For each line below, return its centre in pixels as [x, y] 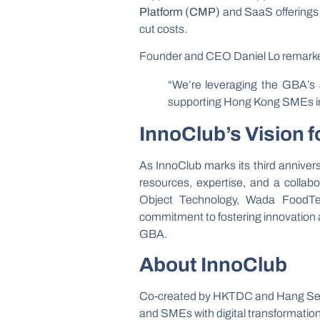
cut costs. [163, 29]
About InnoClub [213, 265]
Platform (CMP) [180, 11]
